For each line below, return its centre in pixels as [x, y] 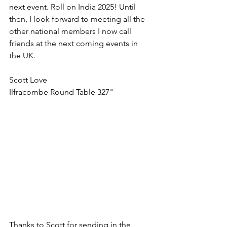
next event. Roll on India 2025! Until [73, 7]
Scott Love [28, 80]
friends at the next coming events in [74, 44]
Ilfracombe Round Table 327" [61, 92]
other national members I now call [71, 31]
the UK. [24, 56]
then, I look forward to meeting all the [78, 19]
